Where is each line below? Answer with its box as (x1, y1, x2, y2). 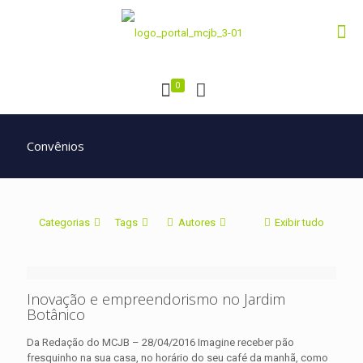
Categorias (39, 216, 90, 228)
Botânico (27, 304, 85, 324)
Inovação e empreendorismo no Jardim (27, 288, 285, 309)
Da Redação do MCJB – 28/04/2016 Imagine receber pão (27, 335, 294, 348)
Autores (177, 216, 216, 228)
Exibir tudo (275, 216, 324, 228)
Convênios (27, 137, 84, 154)
